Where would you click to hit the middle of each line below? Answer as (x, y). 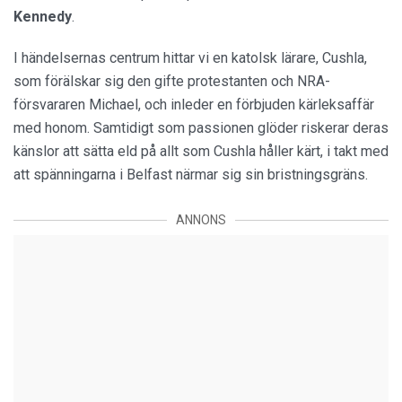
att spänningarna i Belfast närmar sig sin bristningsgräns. (191, 175)
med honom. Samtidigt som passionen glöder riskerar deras (201, 128)
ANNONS (201, 220)
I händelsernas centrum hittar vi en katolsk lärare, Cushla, (190, 58)
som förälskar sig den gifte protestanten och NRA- (172, 82)
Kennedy (43, 17)
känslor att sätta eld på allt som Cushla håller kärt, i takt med (201, 152)
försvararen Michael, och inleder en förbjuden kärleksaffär (194, 105)
